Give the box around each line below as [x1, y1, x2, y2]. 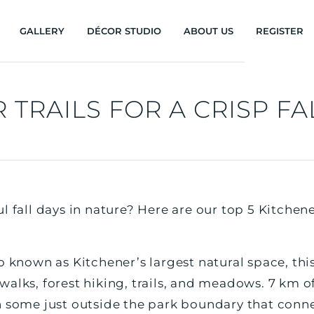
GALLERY [19, 25, 64, 36]
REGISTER [255, 25, 303, 36]
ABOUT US [183, 25, 233, 36]
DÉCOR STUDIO [86, 25, 161, 36]
